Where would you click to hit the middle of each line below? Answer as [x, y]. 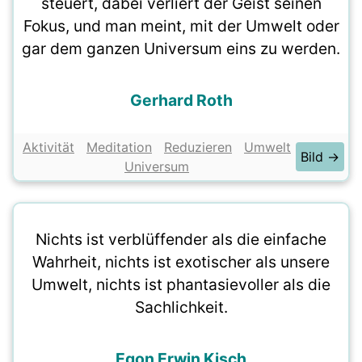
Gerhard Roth [181, 100]
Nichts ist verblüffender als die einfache [181, 239]
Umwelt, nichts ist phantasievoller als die [181, 284]
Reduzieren [198, 147]
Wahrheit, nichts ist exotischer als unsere [181, 262]
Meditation [119, 147]
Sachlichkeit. [181, 307]
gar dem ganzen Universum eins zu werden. [181, 48]
